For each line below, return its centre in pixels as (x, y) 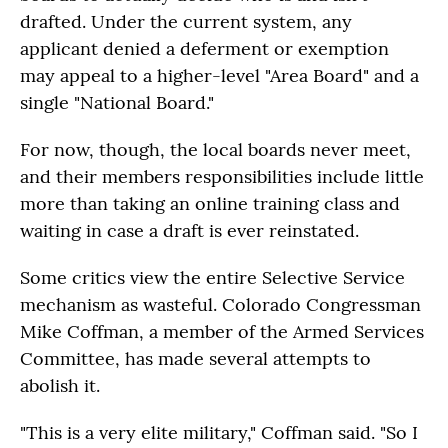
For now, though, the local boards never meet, (215, 149)
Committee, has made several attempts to (195, 358)
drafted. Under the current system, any (186, 21)
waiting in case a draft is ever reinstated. (189, 230)
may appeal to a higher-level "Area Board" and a (219, 75)
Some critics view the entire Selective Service (212, 277)
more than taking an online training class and (210, 203)
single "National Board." (117, 102)
